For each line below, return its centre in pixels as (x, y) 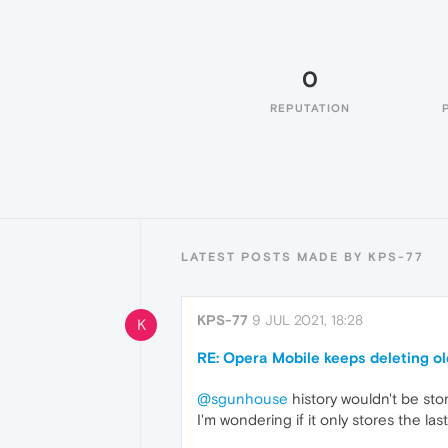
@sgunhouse (242, 398)
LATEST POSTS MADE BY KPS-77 (302, 257)
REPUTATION (310, 108)
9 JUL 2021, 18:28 (307, 320)
